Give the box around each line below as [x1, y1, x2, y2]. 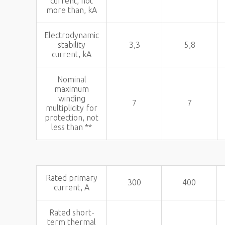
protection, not [45, 113, 98, 122]
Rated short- [49, 208, 94, 217]
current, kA [52, 50, 91, 59]
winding [58, 94, 85, 103]
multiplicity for [46, 103, 97, 113]
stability [58, 40, 85, 49]
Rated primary [46, 173, 97, 182]
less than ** [51, 123, 92, 132]
